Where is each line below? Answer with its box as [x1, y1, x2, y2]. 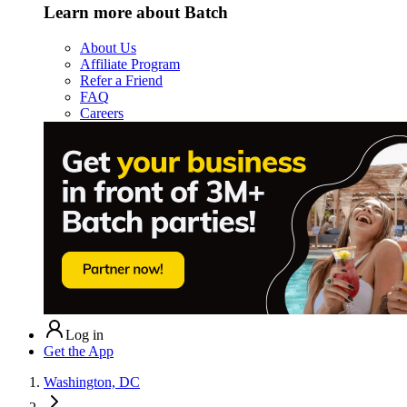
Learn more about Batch [44, 2, 228, 22]
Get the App [44, 342, 114, 359]
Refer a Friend [80, 72, 163, 88]
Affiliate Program [80, 55, 180, 72]
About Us [80, 39, 136, 55]
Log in [65, 326, 104, 342]
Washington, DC [44, 373, 140, 390]
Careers [80, 104, 124, 121]
